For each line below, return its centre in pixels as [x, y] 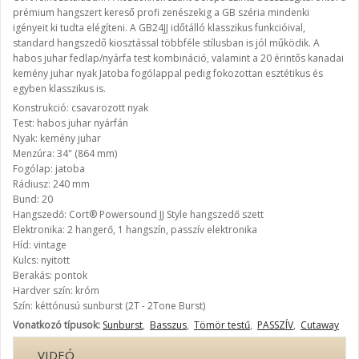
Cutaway [320, 325]
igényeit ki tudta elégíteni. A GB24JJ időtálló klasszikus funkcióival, [159, 28]
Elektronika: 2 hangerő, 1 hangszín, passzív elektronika [135, 230]
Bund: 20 [33, 199]
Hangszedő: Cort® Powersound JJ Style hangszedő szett [138, 214]
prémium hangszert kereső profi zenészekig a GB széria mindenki [161, 12]
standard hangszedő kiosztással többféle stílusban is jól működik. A [166, 43]
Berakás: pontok [50, 275]
